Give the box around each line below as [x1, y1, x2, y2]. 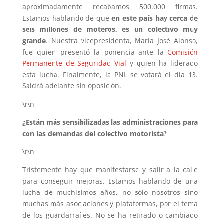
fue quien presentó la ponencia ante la [22, 47, 168, 56]
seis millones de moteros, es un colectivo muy [22, 24, 198, 34]
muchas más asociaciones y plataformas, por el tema [22, 198, 198, 208]
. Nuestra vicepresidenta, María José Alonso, [45, 35, 198, 45]
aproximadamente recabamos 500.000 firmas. [22, 1, 198, 11]
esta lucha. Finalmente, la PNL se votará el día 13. [22, 69, 198, 79]
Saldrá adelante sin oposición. [22, 81, 121, 90]
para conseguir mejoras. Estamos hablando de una [22, 176, 198, 186]
